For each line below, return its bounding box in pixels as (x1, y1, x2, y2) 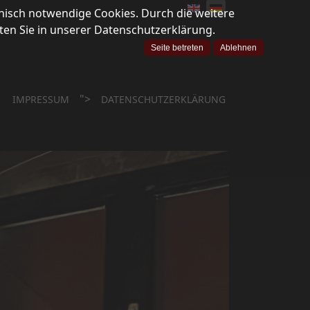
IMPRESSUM (12, 93, 69, 106)
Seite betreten (150, 42, 203, 53)
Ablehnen (219, 42, 257, 53)
